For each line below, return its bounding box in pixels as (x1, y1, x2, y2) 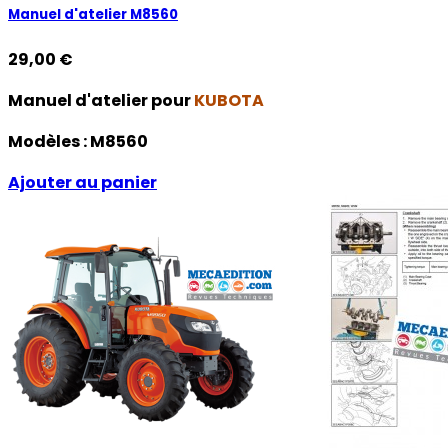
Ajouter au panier (8, 171, 157, 195)
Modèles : (8, 130, 90, 154)
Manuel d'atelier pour (8, 89, 194, 113)
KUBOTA (194, 89, 264, 113)
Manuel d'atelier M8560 (8, 5, 178, 25)
